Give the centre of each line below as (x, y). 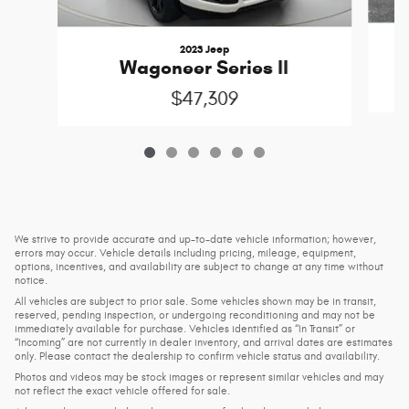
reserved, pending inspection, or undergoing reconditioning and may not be (195, 315)
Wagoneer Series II (204, 68)
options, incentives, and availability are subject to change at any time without (199, 267)
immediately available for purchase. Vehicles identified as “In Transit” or (185, 329)
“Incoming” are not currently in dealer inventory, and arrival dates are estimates (204, 343)
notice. (31, 281)
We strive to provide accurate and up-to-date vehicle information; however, (195, 240)
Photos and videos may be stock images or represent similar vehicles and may (199, 378)
